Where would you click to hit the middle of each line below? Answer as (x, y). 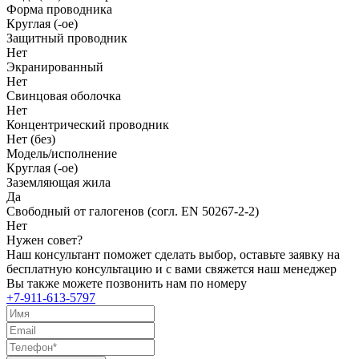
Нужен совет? (44, 240)
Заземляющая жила (58, 182)
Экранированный (55, 67)
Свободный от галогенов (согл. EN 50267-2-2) (133, 211)
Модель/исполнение (62, 153)
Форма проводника (59, 9)
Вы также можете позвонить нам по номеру (127, 283)
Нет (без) (31, 139)
